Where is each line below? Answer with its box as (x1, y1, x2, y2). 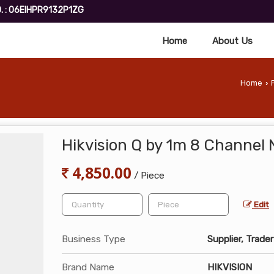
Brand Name (62, 261, 114, 273)
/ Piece (134, 169, 165, 181)
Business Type (62, 233, 125, 245)
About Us (212, 35, 253, 46)
